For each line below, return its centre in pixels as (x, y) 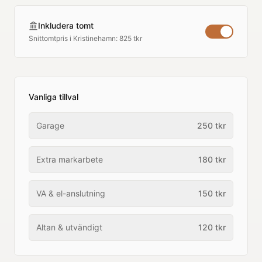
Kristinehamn (94, 38)
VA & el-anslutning (71, 193)
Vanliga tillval (54, 97)
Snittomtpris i (51, 38)
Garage (50, 125)
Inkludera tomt (66, 25)
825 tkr (131, 38)
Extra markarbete (70, 159)
